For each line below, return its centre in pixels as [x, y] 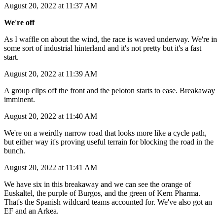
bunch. [16, 150]
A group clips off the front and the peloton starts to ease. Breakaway [110, 90]
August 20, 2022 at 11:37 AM [51, 5]
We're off [19, 22]
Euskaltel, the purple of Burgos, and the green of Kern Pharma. [102, 193]
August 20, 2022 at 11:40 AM [51, 116]
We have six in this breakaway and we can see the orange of [97, 184]
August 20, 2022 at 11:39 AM [51, 74]
